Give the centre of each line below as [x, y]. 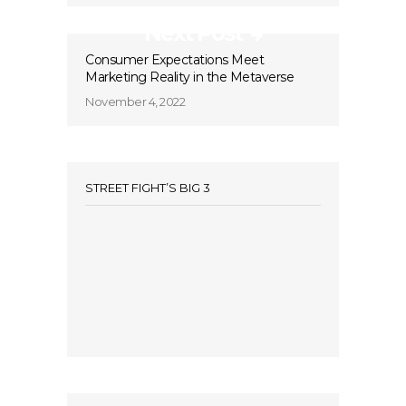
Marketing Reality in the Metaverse [189, 77]
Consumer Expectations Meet [174, 60]
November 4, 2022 [135, 101]
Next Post [193, 33]
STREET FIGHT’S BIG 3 [148, 188]
